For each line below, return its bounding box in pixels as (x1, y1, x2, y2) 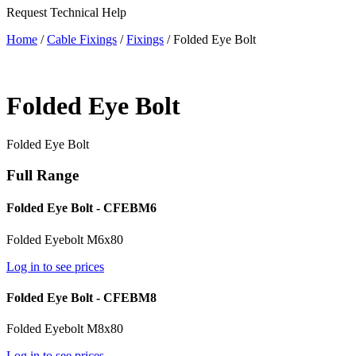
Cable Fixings (47, 33, 117, 47)
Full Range (6, 167, 79, 184)
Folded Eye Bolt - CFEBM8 (6, 290, 157, 304)
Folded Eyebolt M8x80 (6, 322, 123, 336)
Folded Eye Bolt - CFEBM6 (6, 201, 157, 215)
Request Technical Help (6, 6, 126, 20)
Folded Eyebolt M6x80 (6, 232, 123, 246)
